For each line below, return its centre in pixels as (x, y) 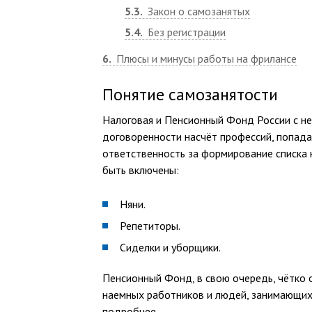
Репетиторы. (150, 226)
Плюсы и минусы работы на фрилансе (205, 58)
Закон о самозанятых (197, 11)
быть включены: (141, 170)
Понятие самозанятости (190, 94)
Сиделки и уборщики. (170, 247)
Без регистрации (185, 32)
